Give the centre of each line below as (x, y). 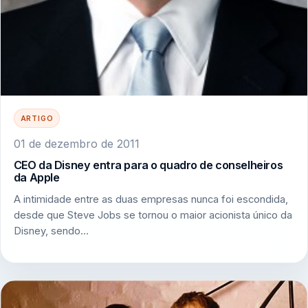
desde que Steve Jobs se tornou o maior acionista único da (153, 215)
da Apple (36, 178)
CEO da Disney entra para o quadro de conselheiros (148, 165)
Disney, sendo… (51, 231)
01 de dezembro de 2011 (76, 144)
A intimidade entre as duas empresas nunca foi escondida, (151, 199)
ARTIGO (37, 118)
